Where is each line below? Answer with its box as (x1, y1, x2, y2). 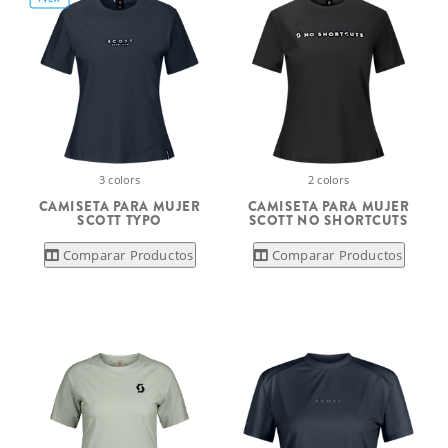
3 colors (98, 171, 141, 188)
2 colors (307, 171, 350, 188)
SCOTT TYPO (77, 210, 162, 230)
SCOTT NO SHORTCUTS (248, 210, 409, 230)
